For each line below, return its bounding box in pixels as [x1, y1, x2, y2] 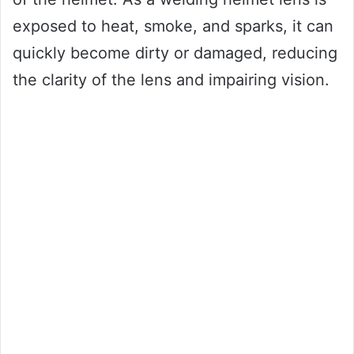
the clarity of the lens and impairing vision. [13, 70, 330, 89]
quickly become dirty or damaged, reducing [13, 43, 337, 62]
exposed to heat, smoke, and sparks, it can [13, 16, 333, 36]
